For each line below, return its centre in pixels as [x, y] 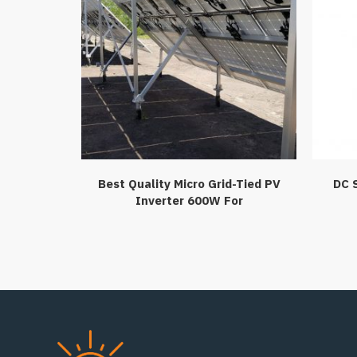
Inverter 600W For [189, 200]
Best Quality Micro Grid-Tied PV [189, 183]
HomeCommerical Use [189, 217]
